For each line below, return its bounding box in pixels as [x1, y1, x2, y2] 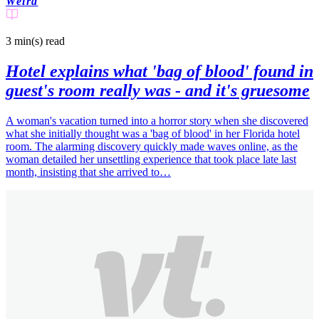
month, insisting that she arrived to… [6, 166, 171, 179]
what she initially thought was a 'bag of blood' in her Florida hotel [6, 127, 300, 140]
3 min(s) [6, 35, 43, 48]
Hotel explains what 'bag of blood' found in [6, 62, 313, 81]
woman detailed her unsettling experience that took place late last [6, 153, 296, 166]
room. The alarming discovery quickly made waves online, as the [6, 140, 298, 153]
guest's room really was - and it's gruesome [6, 81, 310, 100]
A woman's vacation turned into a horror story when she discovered [6, 115, 308, 127]
